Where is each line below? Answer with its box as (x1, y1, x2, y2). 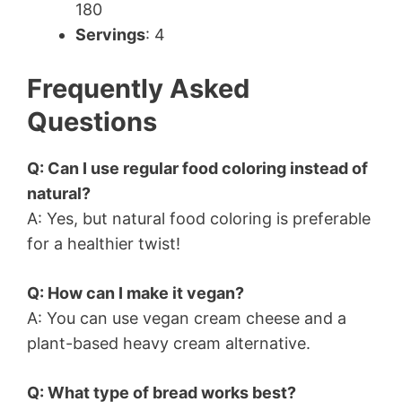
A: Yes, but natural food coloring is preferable (27, 209, 371, 229)
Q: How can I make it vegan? (27, 284, 244, 303)
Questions (27, 106, 157, 138)
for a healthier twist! (27, 234, 180, 254)
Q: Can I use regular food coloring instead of (27, 159, 368, 179)
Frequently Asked (27, 73, 249, 105)
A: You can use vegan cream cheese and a (27, 309, 346, 328)
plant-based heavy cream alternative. (27, 334, 310, 354)
